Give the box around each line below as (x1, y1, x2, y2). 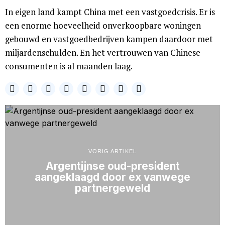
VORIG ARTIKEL (88, 148, 137, 155)
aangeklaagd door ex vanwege (35, 171, 190, 184)
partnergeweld (75, 182, 150, 195)
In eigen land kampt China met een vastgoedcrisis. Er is (5, 6, 215, 18)
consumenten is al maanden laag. (5, 60, 133, 72)
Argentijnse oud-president (45, 160, 180, 173)
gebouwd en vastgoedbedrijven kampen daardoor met (5, 33, 213, 45)
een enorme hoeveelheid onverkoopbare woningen (5, 20, 201, 31)
